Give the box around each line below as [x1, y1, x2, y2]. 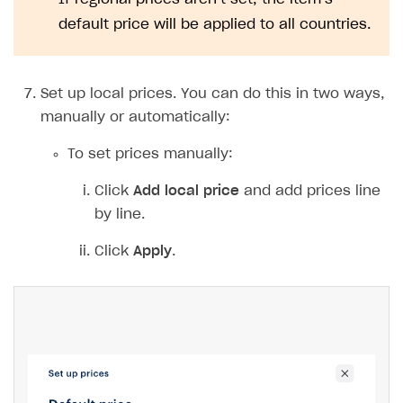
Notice [58, 225, 104, 239]
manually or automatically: [40, 376, 230, 390]
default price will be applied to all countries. [58, 283, 371, 298]
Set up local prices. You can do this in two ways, [40, 353, 385, 367]
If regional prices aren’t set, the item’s [58, 258, 333, 273]
